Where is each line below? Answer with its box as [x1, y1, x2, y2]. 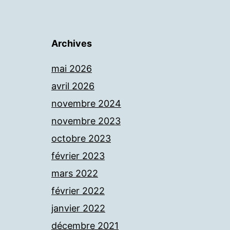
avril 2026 [51, 81, 94, 91]
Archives [51, 38, 92, 49]
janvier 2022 [51, 203, 105, 214]
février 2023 [51, 150, 105, 161]
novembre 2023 [51, 116, 121, 126]
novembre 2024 [51, 98, 121, 109]
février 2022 [51, 185, 105, 196]
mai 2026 [51, 63, 92, 74]
